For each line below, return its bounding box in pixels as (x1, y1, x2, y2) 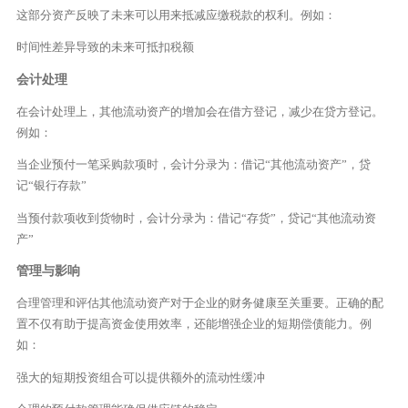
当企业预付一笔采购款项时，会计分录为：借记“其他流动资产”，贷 (15, 158, 371, 172)
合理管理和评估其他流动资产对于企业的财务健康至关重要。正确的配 (15, 296, 383, 311)
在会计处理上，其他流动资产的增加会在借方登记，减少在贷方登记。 (15, 105, 383, 118)
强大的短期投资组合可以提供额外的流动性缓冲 (15, 370, 265, 384)
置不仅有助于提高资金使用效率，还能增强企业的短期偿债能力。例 (15, 317, 372, 331)
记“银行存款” (15, 178, 87, 193)
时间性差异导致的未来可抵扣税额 (15, 40, 194, 55)
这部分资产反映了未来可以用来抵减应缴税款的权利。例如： (15, 7, 336, 22)
